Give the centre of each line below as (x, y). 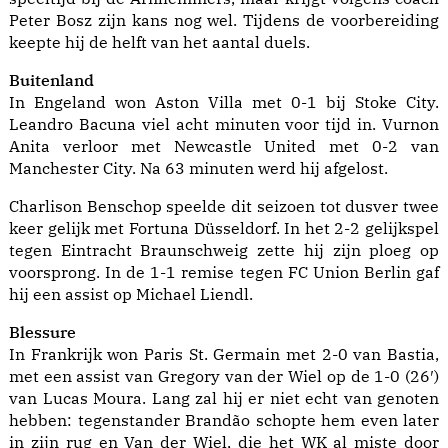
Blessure (42, 332)
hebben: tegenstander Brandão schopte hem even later (224, 420)
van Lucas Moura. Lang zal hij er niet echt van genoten (224, 398)
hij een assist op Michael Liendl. (131, 294)
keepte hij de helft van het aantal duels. (159, 42)
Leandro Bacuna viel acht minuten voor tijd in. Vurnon (224, 124)
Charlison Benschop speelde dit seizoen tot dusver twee (224, 206)
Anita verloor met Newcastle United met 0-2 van (224, 146)
